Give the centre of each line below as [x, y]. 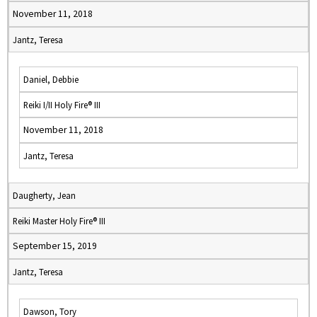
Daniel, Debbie [51, 79]
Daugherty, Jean [44, 195]
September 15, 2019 [55, 246]
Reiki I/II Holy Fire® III [62, 105]
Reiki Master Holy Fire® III [59, 221]
